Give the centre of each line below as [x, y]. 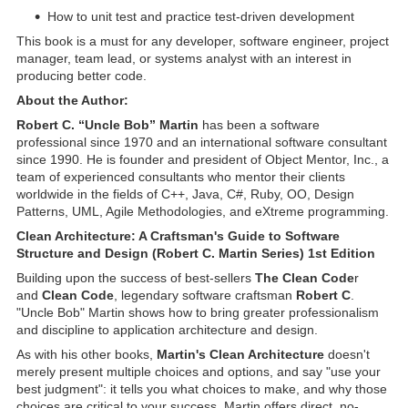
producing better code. [82, 76]
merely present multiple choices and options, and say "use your [199, 372]
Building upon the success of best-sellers [136, 278]
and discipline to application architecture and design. [167, 330]
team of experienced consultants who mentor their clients [181, 177]
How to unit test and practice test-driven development [201, 17]
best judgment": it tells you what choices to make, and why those [202, 389]
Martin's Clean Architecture [240, 355]
